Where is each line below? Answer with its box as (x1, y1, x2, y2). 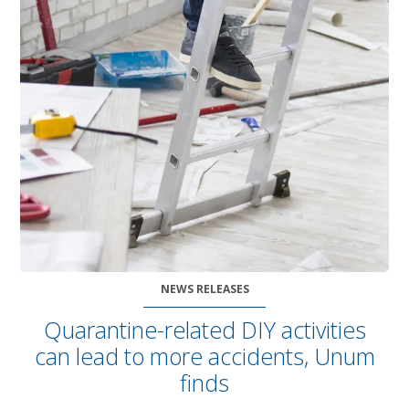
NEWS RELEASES (160, 280, 249, 297)
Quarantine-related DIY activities (43, 314, 366, 346)
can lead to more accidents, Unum (34, 341, 375, 372)
